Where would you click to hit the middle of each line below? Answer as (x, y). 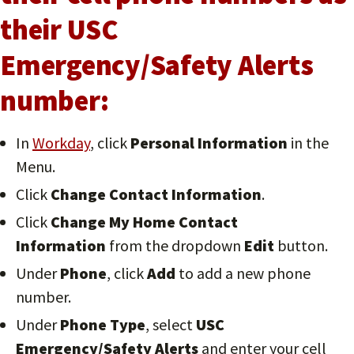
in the (308, 142)
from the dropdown (175, 245)
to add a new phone (243, 273)
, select (171, 324)
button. (301, 245)
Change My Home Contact (144, 221)
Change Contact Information (156, 194)
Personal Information (209, 142)
